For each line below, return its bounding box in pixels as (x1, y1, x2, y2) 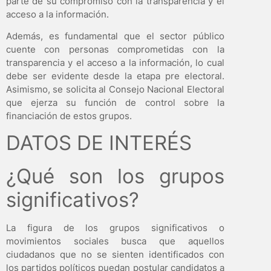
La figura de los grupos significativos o (6, 222, 224, 234)
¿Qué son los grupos (6, 164, 224, 189)
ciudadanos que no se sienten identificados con (6, 249, 224, 261)
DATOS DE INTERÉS (6, 131, 192, 155)
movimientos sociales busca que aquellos (6, 235, 224, 247)
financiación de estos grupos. (6, 109, 132, 122)
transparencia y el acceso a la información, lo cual (6, 56, 224, 68)
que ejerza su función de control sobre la (6, 96, 224, 108)
